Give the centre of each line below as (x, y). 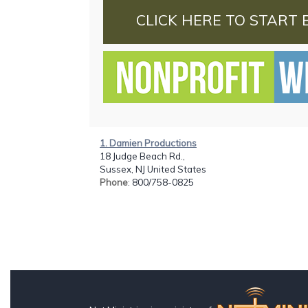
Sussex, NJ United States (153, 169)
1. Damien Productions (148, 143)
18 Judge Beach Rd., (142, 156)
